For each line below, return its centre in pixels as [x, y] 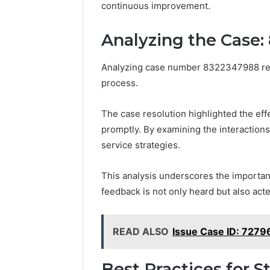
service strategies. [141, 145]
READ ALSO [141, 231]
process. [120, 83]
